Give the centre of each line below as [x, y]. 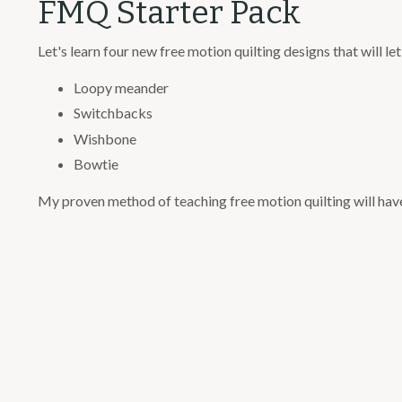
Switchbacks [113, 113]
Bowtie [96, 163]
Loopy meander [121, 88]
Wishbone [105, 138]
